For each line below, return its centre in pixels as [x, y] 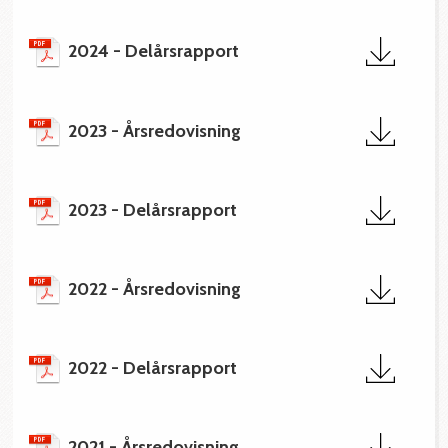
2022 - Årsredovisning [155, 288]
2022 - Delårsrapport [153, 367]
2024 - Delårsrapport [154, 51]
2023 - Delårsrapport [153, 209]
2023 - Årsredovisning [155, 130]
